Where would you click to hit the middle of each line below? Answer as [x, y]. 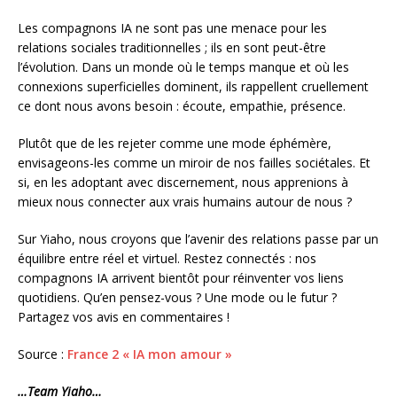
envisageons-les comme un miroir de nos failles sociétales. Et [194, 162]
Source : [43, 354]
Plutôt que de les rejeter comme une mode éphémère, [175, 143]
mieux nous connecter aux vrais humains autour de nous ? [185, 201]
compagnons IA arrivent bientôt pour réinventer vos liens [181, 277]
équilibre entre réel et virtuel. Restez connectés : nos [167, 258]
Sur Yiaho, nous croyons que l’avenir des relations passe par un [198, 238]
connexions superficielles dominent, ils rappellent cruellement [193, 86]
